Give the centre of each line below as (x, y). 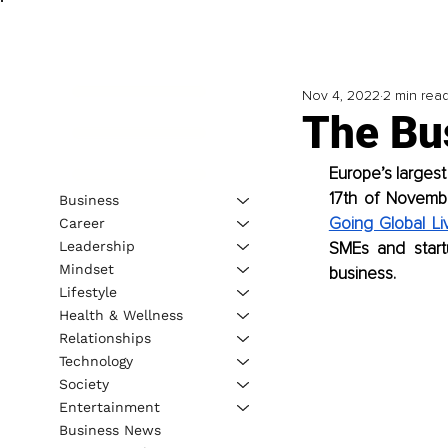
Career (81, 222)
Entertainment (109, 406)
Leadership (96, 245)
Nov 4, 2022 (340, 96)
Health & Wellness (120, 314)
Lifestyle (87, 291)
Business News (109, 429)
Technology (95, 360)
